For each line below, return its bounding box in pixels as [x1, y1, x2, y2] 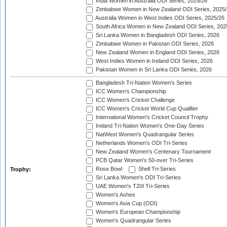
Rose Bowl [94, 166, 122, 172]
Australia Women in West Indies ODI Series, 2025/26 [94, 15, 224, 21]
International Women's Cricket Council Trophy [94, 114, 208, 121]
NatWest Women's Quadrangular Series [94, 131, 194, 138]
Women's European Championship [94, 209, 180, 215]
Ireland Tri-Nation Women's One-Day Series [94, 123, 204, 129]
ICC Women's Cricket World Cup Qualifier [94, 105, 198, 112]
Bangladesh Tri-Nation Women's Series [94, 80, 192, 86]
